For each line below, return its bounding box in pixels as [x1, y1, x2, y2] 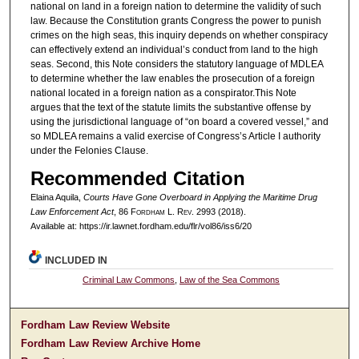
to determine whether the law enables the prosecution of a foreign [30, 72, 315, 84]
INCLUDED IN [45, 255, 108, 267]
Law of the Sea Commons [179, 275, 280, 285]
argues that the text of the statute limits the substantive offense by [30, 101, 311, 113]
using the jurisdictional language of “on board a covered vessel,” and [30, 115, 329, 127]
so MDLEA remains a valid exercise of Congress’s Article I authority [30, 130, 321, 142]
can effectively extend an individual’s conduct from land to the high [30, 43, 318, 55]
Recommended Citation [30, 167, 245, 190]
